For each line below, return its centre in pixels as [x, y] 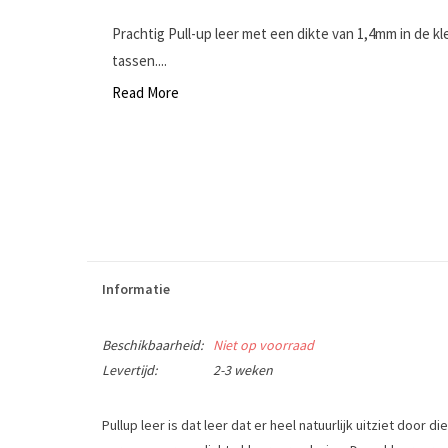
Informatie [136, 289]
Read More [145, 92]
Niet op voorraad [263, 345]
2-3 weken [243, 370]
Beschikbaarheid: [152, 345]
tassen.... [139, 60]
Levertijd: [129, 370]
